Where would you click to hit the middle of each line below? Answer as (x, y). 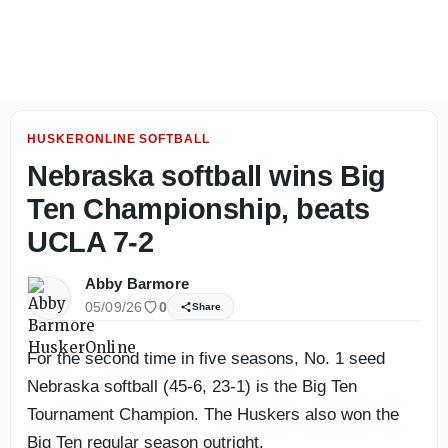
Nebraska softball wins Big (206, 176)
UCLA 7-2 (90, 242)
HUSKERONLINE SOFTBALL (119, 139)
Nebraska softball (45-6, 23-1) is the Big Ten (192, 386)
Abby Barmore (137, 283)
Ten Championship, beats (199, 209)
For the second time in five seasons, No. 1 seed (206, 358)
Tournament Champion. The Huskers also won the (213, 414)
